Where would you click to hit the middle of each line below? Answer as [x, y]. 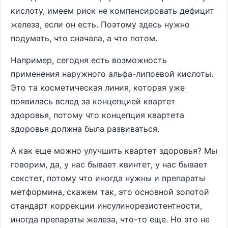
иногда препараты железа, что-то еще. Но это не [110, 219]
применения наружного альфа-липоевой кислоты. [112, 74]
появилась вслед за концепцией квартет [93, 101]
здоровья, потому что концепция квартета [97, 115]
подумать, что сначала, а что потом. [84, 38]
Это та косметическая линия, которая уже [98, 88]
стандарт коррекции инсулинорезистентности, [106, 206]
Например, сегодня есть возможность [89, 60]
